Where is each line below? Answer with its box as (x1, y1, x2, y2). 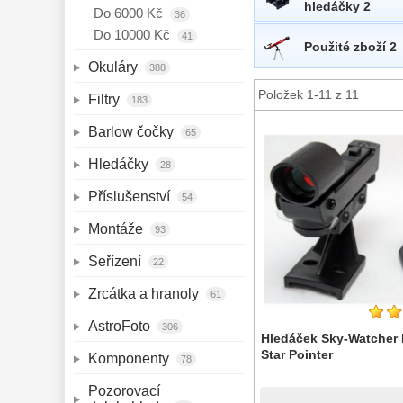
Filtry (88, 92, 123, 107)
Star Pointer (261, 347, 334, 362)
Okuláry (88, 59, 141, 75)
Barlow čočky (88, 124, 177, 139)
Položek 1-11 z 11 (258, 87, 359, 102)
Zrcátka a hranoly (88, 286, 202, 301)
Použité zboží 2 (304, 39, 397, 54)
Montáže (88, 221, 147, 237)
